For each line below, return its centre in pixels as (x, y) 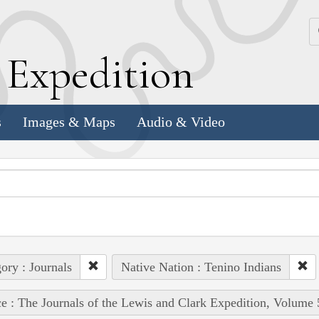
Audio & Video (181, 122)
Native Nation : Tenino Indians (201, 267)
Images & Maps (69, 122)
